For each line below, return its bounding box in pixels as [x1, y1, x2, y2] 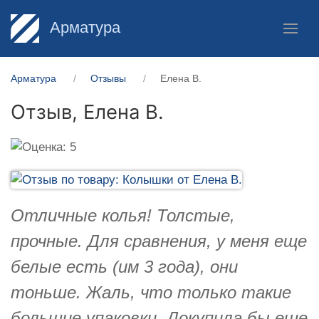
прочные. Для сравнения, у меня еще [11, 231, 307, 251]
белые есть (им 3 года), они [11, 256, 238, 276]
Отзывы [90, 73, 126, 84]
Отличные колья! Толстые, [11, 205, 235, 225]
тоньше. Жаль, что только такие [11, 282, 291, 302]
